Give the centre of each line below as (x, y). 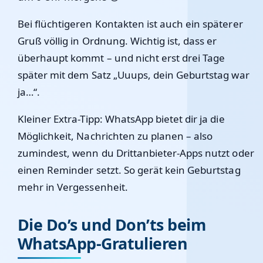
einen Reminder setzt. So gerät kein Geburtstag (129, 170)
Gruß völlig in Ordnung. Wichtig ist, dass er (117, 41)
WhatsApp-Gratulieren (103, 243)
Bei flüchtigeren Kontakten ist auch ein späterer (130, 24)
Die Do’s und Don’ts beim (112, 225)
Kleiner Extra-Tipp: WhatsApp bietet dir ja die (121, 119)
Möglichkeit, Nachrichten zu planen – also (115, 136)
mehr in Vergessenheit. (73, 187)
